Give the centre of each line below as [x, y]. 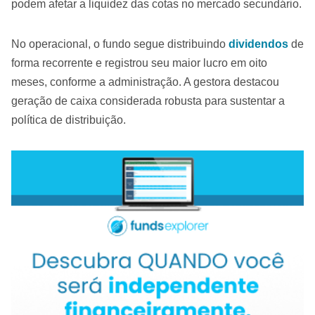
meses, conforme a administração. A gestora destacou [145, 82]
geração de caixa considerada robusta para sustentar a [148, 101]
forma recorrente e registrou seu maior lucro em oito [139, 63]
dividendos [258, 44]
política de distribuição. [69, 120]
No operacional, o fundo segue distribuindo [120, 44]
